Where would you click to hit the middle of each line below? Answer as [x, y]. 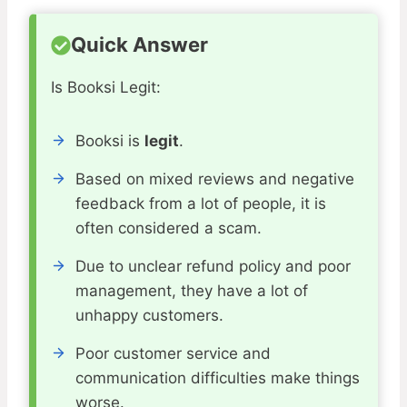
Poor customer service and [173, 354]
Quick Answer [139, 45]
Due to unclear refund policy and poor [213, 267]
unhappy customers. [149, 316]
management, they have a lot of [192, 291]
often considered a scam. [169, 228]
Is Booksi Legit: [106, 88]
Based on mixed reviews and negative [215, 179]
